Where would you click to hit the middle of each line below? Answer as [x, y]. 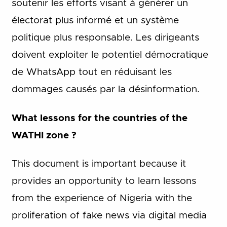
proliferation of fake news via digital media [109, 216]
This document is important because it [99, 164]
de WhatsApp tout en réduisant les [91, 72]
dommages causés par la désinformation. [105, 90]
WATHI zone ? [44, 135]
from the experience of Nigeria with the [102, 199]
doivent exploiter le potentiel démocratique [110, 55]
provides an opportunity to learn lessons [104, 181]
